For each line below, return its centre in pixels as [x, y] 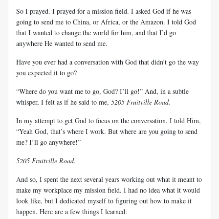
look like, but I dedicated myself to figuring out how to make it [104, 200]
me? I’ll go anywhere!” [48, 142]
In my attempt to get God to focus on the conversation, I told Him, [109, 120]
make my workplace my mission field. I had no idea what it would [108, 190]
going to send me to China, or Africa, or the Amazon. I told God [106, 22]
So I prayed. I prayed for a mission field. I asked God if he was [104, 11]
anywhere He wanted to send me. [62, 43]
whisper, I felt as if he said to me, [64, 102]
